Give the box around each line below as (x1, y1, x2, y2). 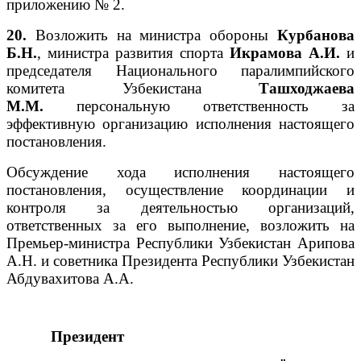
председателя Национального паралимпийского (6, 61, 355, 79)
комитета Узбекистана (6, 79, 259, 97)
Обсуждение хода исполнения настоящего (6, 163, 355, 180)
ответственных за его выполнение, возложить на (6, 216, 355, 234)
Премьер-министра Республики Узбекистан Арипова (6, 234, 355, 251)
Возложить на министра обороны (35, 26, 278, 44)
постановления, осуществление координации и (6, 180, 355, 198)
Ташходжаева (259, 79, 355, 97)
